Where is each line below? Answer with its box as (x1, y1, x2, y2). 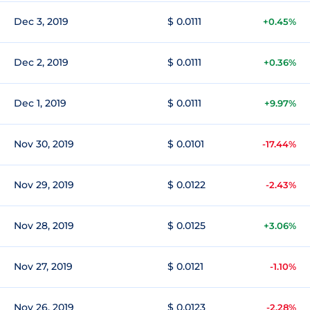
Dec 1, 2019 (14, 97, 66, 109)
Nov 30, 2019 (14, 138, 74, 150)
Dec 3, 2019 (14, 15, 69, 28)
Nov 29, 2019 (14, 179, 74, 191)
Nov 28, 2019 (14, 219, 74, 232)
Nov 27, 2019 (14, 260, 73, 273)
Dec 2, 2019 (14, 56, 69, 69)
